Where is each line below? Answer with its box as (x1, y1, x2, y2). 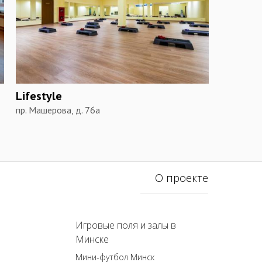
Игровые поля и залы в (75, 219, 177, 232)
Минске (75, 233, 109, 246)
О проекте (155, 171, 208, 185)
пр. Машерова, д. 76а (15, 104, 100, 116)
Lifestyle (15, 88, 62, 104)
